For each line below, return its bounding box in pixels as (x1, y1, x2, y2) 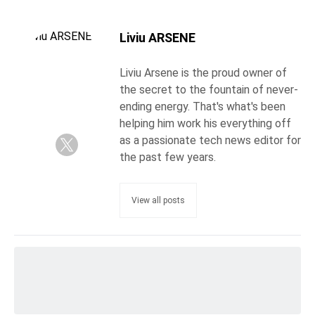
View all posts (131, 195, 185, 205)
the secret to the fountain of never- (120, 82, 298, 96)
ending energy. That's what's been (120, 99, 285, 113)
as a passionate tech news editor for (120, 133, 301, 147)
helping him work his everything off (120, 116, 291, 130)
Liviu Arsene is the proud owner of (120, 65, 287, 79)
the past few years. (120, 150, 216, 164)
